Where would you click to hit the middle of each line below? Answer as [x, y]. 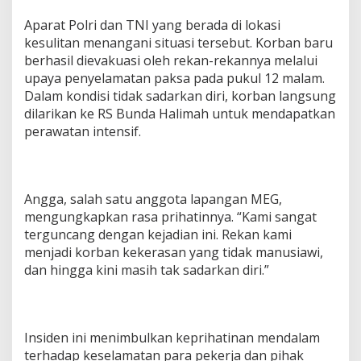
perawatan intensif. [83, 131]
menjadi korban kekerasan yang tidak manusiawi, [174, 252]
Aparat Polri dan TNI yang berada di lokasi [152, 25]
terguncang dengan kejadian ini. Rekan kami [158, 234]
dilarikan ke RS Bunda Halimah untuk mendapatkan [180, 114]
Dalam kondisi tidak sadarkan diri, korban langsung [180, 96]
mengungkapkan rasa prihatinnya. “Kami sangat [170, 217]
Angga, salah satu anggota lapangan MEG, [153, 199]
